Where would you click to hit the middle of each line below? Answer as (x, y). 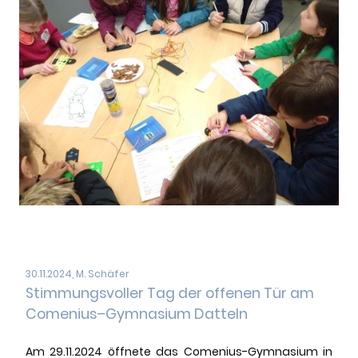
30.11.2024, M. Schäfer (78, 274)
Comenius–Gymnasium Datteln (137, 314)
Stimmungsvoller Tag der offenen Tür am (170, 294)
